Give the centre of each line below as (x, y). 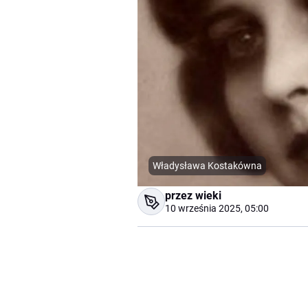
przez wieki (193, 196)
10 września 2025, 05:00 (217, 209)
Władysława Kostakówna (207, 166)
